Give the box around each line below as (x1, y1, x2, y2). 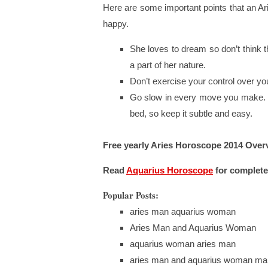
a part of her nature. (130, 59, 206, 70)
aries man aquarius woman (130, 206, 236, 217)
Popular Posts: (103, 188, 159, 202)
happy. (103, 18, 129, 29)
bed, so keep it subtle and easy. (130, 108, 252, 118)
